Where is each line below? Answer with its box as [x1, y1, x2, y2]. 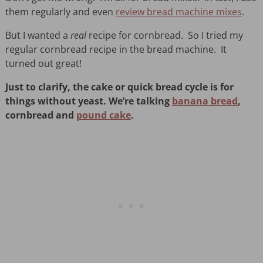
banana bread [171, 94, 238, 107]
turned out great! [5, 56, 82, 70]
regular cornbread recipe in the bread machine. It [5, 42, 227, 56]
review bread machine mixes [115, 5, 242, 18]
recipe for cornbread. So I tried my [86, 28, 243, 42]
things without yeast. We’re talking [5, 94, 172, 107]
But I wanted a [5, 28, 70, 42]
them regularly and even [5, 5, 116, 18]
